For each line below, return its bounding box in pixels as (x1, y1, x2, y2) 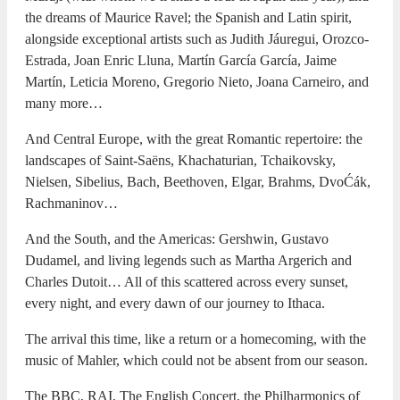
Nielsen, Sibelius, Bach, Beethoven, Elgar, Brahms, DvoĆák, (25, 173, 371, 189)
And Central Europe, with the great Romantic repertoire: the (25, 130, 362, 146)
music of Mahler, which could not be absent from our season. (25, 352, 368, 368)
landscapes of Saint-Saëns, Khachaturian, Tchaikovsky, (25, 152, 336, 168)
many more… (25, 95, 103, 111)
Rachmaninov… (25, 195, 118, 211)
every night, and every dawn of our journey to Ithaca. (25, 295, 325, 311)
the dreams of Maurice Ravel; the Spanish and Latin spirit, (25, 9, 352, 25)
